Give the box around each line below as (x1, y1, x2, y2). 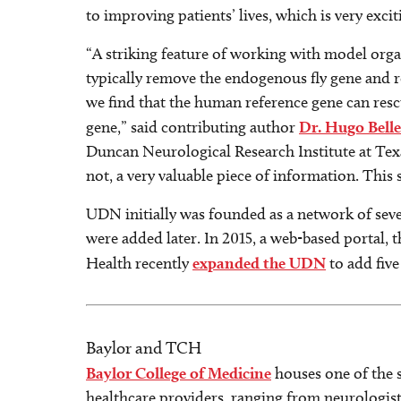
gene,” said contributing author (86, 117, 299, 137)
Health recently (86, 253, 192, 273)
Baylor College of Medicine (86, 363, 271, 382)
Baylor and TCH (86, 337, 201, 358)
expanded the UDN (192, 253, 326, 272)
